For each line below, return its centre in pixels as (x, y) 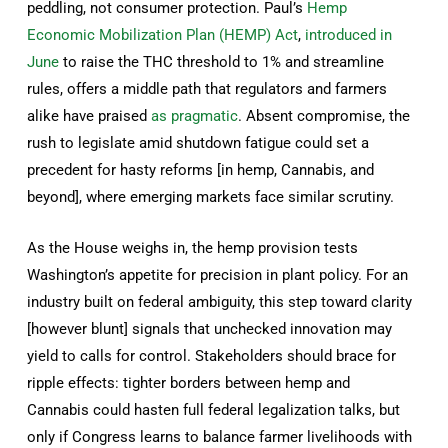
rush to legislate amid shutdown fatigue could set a (198, 142)
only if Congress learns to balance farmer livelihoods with (220, 436)
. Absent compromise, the (324, 115)
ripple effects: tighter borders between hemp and (189, 382)
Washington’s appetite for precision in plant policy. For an (218, 274)
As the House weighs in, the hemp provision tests (193, 247)
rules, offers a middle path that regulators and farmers (207, 88)
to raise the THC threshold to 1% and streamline (222, 61)
